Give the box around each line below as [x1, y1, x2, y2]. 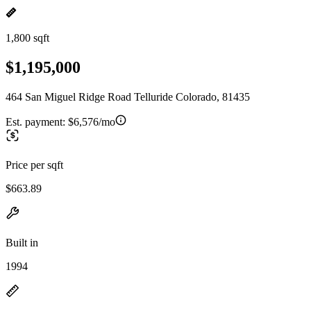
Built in [6, 236, 38, 249]
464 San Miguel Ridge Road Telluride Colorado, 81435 [6, 90, 250, 103]
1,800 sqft [6, 32, 49, 44]
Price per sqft [6, 158, 63, 171]
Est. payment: [6, 115, 68, 128]
